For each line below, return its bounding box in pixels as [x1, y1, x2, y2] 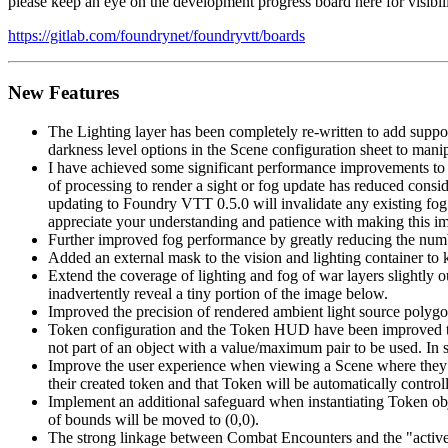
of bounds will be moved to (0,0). [48, 410, 259, 428]
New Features [8, 81, 119, 103]
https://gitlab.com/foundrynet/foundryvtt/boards [8, 27, 305, 45]
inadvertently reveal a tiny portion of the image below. [48, 284, 388, 302]
